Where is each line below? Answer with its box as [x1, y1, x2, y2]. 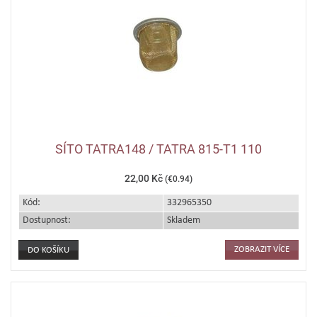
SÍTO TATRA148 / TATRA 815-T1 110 [55, 142, 262, 156]
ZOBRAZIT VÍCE [234, 245, 289, 254]
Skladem [167, 215, 200, 226]
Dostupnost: [23, 215, 71, 226]
